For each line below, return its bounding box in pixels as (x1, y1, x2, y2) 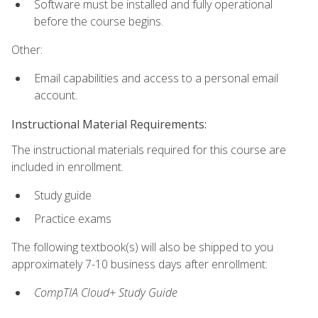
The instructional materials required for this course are (11, 141, 286, 158)
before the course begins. (34, 13, 163, 29)
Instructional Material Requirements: (11, 116, 207, 132)
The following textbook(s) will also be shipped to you (11, 238, 273, 255)
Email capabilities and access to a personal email (34, 70, 278, 87)
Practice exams (34, 210, 111, 226)
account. (34, 87, 77, 104)
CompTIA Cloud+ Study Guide (34, 285, 177, 301)
